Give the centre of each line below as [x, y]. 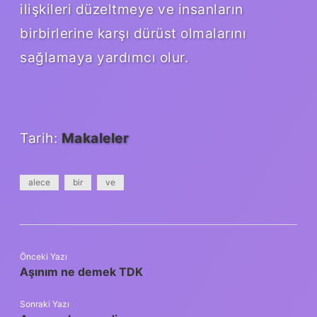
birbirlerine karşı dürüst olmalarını [133, 33]
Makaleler [95, 138]
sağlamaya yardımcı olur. [104, 57]
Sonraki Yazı [45, 304]
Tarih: [41, 138]
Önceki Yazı [44, 256]
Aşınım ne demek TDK [81, 271]
